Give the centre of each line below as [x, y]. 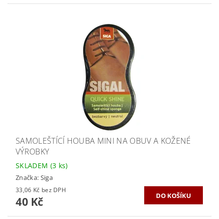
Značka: [28, 177]
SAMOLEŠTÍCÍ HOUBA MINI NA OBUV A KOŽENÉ [103, 141]
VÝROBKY [33, 152]
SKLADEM [33, 166]
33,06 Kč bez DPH [54, 190]
